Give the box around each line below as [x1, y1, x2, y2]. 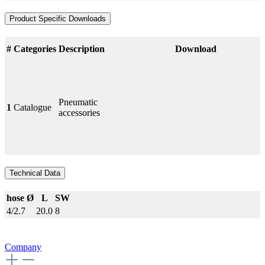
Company [5, 241, 41, 252]
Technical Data [9, 168, 60, 177]
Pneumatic [59, 96, 98, 107]
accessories [59, 107, 100, 118]
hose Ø [7, 192, 34, 203]
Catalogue [14, 102, 51, 112]
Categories [14, 43, 56, 54]
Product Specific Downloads [9, 14, 106, 23]
